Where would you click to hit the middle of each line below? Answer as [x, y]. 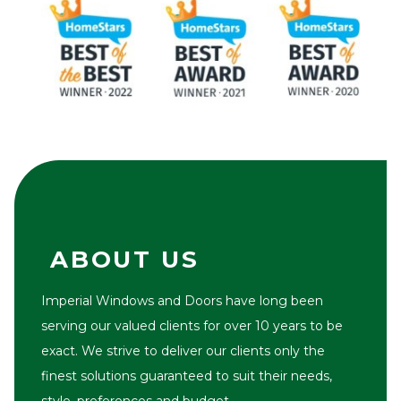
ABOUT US [125, 259]
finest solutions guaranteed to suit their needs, [187, 375]
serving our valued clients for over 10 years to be [192, 325]
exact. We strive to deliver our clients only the [183, 350]
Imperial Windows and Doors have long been [182, 300]
